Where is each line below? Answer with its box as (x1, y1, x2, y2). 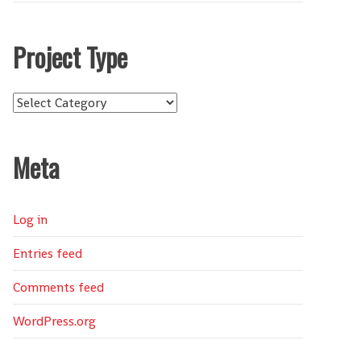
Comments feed (13, 279, 104, 296)
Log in (13, 211, 48, 228)
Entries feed (13, 245, 82, 262)
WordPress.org (13, 313, 96, 330)
